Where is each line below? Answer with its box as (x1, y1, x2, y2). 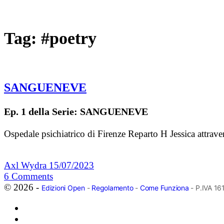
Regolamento (91, 183, 133, 192)
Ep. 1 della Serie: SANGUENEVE (4, 106, 148, 117)
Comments (11, 171, 53, 182)
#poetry (41, 28, 96, 47)
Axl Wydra (4, 160, 49, 171)
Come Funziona (139, 183, 189, 192)
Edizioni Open (41, 183, 85, 192)
